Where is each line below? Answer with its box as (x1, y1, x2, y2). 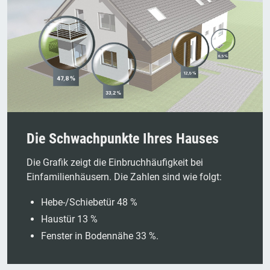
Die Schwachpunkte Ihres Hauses (27, 130, 219, 148)
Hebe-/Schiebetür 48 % (41, 196, 137, 209)
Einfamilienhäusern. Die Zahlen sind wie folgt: (27, 171, 222, 183)
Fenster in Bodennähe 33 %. (41, 230, 159, 242)
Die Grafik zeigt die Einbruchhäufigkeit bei (27, 157, 203, 169)
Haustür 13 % (41, 213, 98, 225)
